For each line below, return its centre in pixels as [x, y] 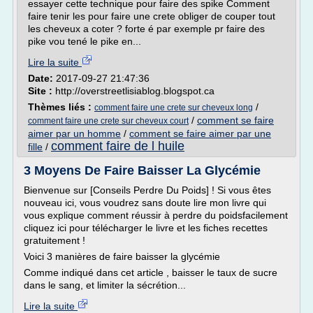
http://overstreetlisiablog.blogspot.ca [135, 91]
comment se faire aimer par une [200, 133]
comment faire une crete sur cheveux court [108, 121]
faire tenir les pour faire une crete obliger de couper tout [152, 16]
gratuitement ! [54, 240]
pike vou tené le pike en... [85, 41]
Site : [42, 91]
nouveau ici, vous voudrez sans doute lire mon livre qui [145, 203]
